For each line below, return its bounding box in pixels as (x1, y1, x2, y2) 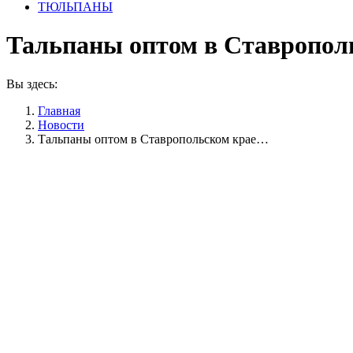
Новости (38, 117, 84, 132)
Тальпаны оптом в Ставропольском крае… (38, 132, 269, 146)
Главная (38, 103, 80, 117)
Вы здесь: (6, 76, 58, 91)
